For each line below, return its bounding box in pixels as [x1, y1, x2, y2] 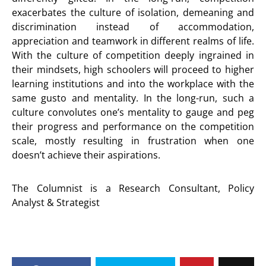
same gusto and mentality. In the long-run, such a [12, 91, 254, 104]
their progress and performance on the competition [12, 120, 254, 133]
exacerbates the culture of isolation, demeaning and [12, 6, 254, 19]
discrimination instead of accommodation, [12, 20, 254, 33]
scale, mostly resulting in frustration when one [12, 134, 254, 147]
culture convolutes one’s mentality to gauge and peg [12, 106, 254, 119]
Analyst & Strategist [12, 196, 100, 209]
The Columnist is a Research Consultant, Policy [12, 182, 254, 195]
